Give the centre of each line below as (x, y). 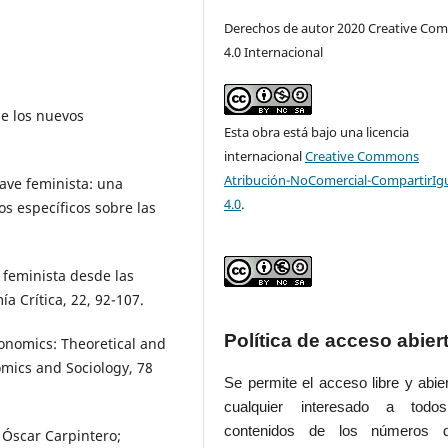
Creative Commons (362, 156)
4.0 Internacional (274, 52)
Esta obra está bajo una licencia (317, 132)
